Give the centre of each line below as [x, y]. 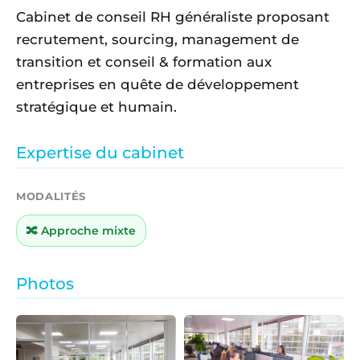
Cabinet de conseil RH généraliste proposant [173, 17]
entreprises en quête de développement [157, 85]
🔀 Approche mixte [81, 230]
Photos [45, 283]
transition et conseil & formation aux [144, 62]
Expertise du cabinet [100, 153]
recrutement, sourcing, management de [157, 40]
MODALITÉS [51, 196]
